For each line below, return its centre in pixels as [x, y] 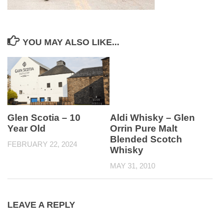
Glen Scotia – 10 [44, 118]
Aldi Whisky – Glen [152, 118]
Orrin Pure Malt [144, 128]
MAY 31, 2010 [133, 166]
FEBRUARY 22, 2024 [42, 144]
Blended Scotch [146, 139]
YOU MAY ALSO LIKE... [71, 42]
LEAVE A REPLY [41, 205]
